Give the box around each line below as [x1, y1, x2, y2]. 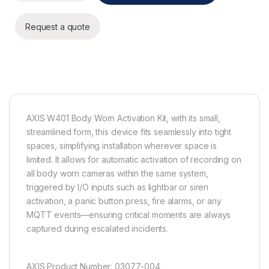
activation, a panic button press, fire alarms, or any [26, 196, 222, 207]
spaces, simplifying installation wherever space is [26, 141, 217, 151]
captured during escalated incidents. [26, 223, 168, 234]
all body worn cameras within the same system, [26, 168, 208, 179]
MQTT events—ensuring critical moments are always [26, 210, 231, 220]
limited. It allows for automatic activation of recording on [26, 154, 241, 165]
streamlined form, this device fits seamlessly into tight [26, 127, 232, 138]
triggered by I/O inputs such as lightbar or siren [26, 182, 209, 193]
